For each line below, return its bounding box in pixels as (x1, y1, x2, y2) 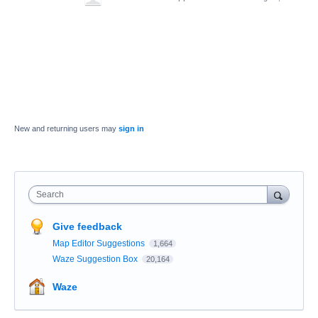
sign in (119, 124, 144, 133)
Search (36, 189, 64, 199)
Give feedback (53, 220, 122, 232)
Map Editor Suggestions (53, 238, 147, 248)
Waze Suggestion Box (53, 253, 140, 264)
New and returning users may (14, 124, 119, 133)
